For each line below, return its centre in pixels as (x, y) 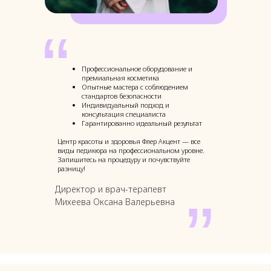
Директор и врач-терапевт (111, 189)
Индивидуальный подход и (126, 105)
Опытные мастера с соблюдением (135, 87)
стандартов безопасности (122, 96)
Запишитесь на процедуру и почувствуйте (124, 159)
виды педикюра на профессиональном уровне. (131, 150)
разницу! (71, 168)
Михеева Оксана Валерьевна (115, 202)
